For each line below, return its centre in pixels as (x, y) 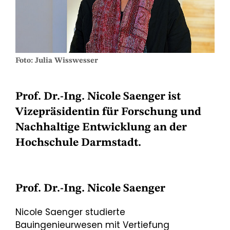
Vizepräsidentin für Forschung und (108, 112)
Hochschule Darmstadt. (78, 142)
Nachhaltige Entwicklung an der (101, 127)
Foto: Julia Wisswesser (57, 61)
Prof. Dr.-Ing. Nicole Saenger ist (98, 96)
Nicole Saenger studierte (70, 212)
